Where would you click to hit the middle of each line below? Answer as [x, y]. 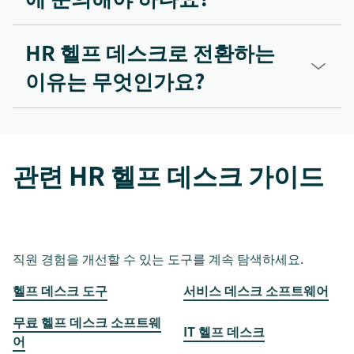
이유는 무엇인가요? [115, 81]
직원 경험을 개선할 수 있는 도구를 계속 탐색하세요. [158, 259]
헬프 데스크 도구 [60, 290]
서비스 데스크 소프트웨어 [256, 290]
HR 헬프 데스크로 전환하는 [150, 53]
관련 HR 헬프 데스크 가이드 [168, 175]
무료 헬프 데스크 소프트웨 [87, 322]
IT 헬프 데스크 [224, 331]
